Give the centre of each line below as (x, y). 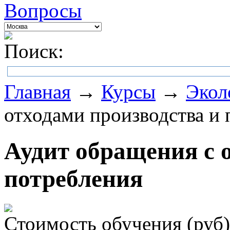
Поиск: (34, 51)
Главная (37, 92)
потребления (73, 179)
